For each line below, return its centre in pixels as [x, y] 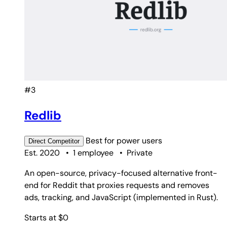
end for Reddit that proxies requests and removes [117, 185]
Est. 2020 [42, 153]
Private [140, 153]
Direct [37, 141]
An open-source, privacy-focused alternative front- [121, 173]
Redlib [43, 115]
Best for [101, 140]
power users [139, 140]
